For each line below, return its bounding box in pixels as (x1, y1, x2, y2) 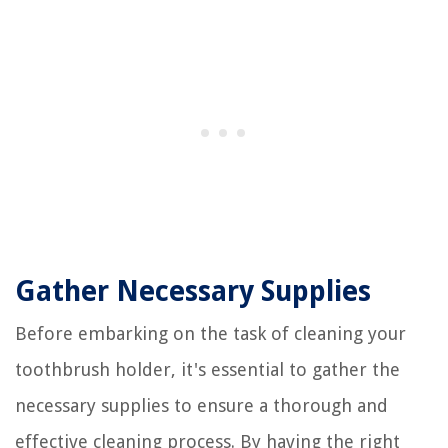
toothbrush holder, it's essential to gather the (15, 358, 400, 380)
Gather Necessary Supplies (15, 274, 371, 308)
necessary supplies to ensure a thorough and (15, 394, 388, 416)
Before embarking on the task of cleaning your (15, 322, 406, 344)
